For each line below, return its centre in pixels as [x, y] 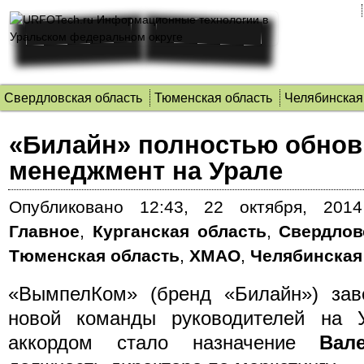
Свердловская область [73, 98]
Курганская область [179, 231]
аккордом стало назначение [164, 342]
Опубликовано [66, 207]
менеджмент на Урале [146, 171]
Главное [44, 231]
